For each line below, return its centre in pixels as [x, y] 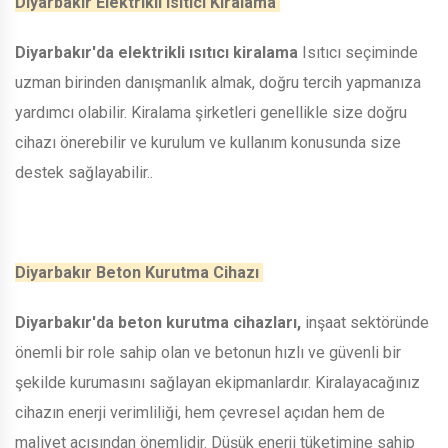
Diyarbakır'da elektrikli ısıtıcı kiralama [156, 52]
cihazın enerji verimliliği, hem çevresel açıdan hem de [200, 412]
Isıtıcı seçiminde [358, 52]
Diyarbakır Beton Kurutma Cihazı [139, 272]
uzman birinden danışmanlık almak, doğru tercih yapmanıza [218, 82]
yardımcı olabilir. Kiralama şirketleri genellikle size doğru [211, 112]
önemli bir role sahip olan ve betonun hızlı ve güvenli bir [208, 352]
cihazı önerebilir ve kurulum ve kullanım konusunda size [208, 142]
